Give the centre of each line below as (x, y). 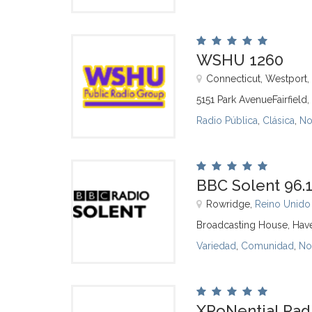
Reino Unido (283, 204)
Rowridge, (231, 204)
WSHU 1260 (240, 60)
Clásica (279, 120)
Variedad (216, 246)
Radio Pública (227, 120)
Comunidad (267, 246)
